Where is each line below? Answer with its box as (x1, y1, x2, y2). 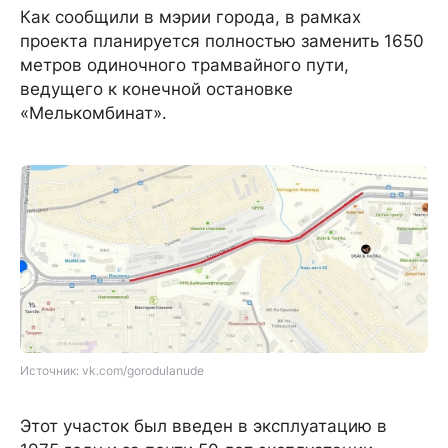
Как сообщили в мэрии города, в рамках (20, 6, 361, 27)
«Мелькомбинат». (20, 102, 167, 123)
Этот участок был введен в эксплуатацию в (20, 415, 387, 436)
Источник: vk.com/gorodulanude (20, 362, 204, 378)
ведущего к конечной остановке (20, 78, 293, 99)
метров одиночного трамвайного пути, (20, 54, 349, 75)
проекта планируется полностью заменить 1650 (20, 30, 424, 51)
